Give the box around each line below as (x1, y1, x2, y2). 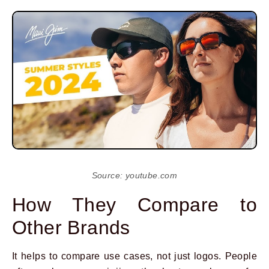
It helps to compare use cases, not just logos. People (12, 251, 257, 262)
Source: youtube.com (91, 171, 178, 181)
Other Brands (12, 217, 130, 239)
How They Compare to (12, 194, 257, 216)
